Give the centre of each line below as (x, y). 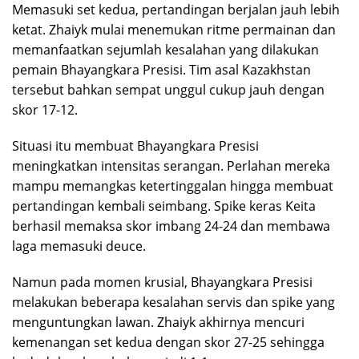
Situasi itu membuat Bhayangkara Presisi (135, 146)
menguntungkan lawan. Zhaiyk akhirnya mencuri (158, 323)
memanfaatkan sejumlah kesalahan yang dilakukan (165, 50)
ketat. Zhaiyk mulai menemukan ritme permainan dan (174, 30)
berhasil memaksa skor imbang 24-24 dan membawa (171, 226)
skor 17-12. (45, 110)
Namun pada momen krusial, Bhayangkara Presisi (162, 282)
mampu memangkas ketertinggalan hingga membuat (173, 186)
